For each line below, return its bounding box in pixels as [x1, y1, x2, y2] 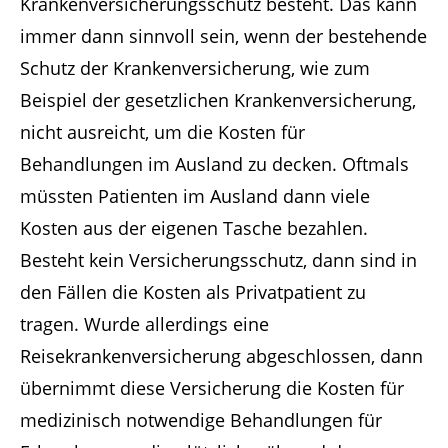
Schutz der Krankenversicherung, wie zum [20, 55, 370, 80]
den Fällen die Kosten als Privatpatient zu [20, 279, 366, 304]
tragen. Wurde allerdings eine [20, 311, 269, 336]
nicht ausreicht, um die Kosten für [20, 119, 305, 144]
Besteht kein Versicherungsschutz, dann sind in [20, 247, 417, 272]
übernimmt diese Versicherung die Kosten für [20, 375, 404, 400]
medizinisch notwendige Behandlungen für [20, 407, 382, 432]
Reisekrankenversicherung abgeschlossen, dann [20, 343, 423, 368]
